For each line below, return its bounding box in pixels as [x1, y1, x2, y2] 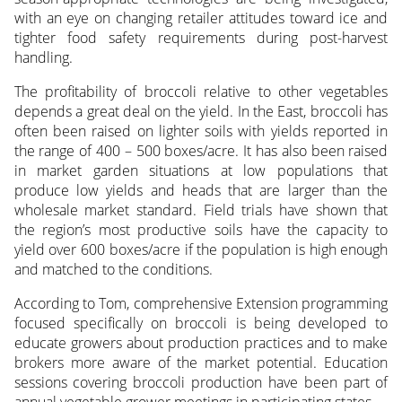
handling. [13, 47, 73, 67]
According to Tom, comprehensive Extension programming [13, 293, 389, 313]
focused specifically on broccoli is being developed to [13, 312, 389, 333]
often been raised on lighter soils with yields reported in [13, 120, 389, 141]
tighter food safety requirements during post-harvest [13, 27, 389, 48]
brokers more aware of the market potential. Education [13, 352, 389, 372]
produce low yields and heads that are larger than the [13, 179, 389, 200]
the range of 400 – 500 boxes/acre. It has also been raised [13, 140, 389, 161]
